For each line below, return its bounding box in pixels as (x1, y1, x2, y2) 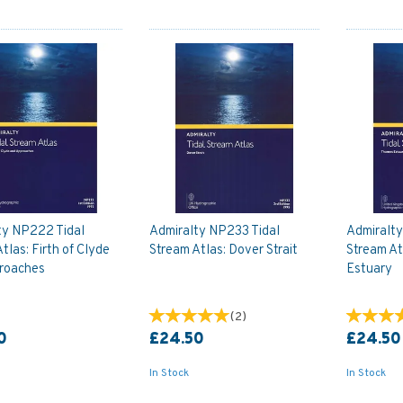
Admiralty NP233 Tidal (148, 223, 280, 241)
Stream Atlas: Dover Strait (148, 242, 298, 260)
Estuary (346, 261, 393, 279)
